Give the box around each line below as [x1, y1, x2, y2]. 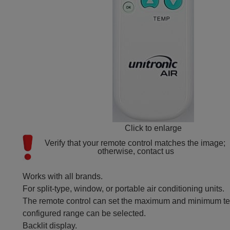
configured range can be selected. [23, 209, 146, 218]
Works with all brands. [23, 172, 103, 181]
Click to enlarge [124, 124, 182, 132]
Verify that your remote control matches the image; [44, 139, 225, 147]
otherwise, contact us [98, 147, 175, 156]
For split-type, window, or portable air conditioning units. [23, 184, 225, 193]
